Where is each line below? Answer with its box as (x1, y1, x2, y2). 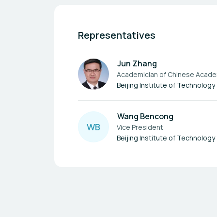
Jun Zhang (117, 58, 157, 69)
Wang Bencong (117, 111, 173, 122)
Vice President (117, 123, 163, 132)
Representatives (78, 29, 155, 42)
